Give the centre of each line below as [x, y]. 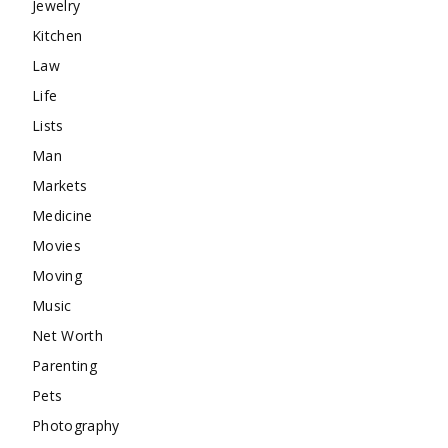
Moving [57, 275]
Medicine [62, 215]
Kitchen [57, 35]
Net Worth [67, 335]
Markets [60, 185]
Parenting [64, 365]
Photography [76, 425]
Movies [56, 245]
